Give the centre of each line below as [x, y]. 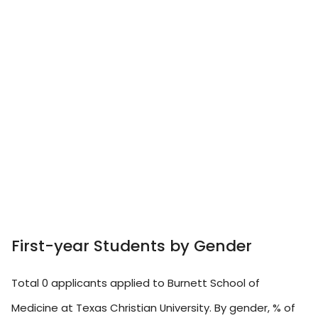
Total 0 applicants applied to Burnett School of [136, 283]
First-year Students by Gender [132, 246]
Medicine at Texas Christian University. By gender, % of [153, 307]
